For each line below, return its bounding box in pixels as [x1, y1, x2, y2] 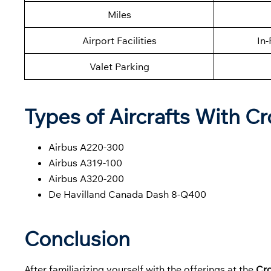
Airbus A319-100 [48, 157, 122, 169]
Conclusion [24, 225, 130, 252]
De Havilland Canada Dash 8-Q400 [48, 188, 206, 201]
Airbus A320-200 [48, 172, 124, 185]
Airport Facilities [82, 34, 157, 47]
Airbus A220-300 [48, 141, 124, 154]
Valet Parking [89, 60, 149, 73]
